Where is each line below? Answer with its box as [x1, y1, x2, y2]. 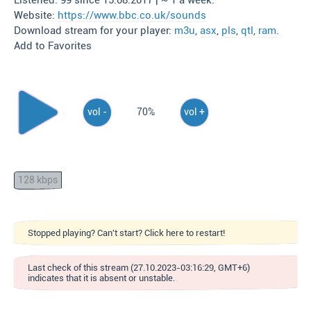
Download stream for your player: [14, 24, 174, 37]
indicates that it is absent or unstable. [28, 273, 175, 283]
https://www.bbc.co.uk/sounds [58, 9, 206, 22]
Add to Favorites [14, 40, 92, 52]
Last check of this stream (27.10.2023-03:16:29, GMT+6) [28, 262, 250, 273]
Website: [14, 9, 58, 22]
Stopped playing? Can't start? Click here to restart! [28, 228, 225, 238]
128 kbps [18, 174, 58, 186]
